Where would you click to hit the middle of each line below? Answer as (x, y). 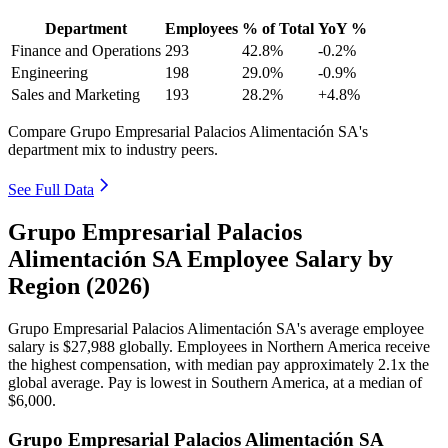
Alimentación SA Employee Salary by (200, 258)
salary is (35, 346)
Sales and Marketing (75, 95)
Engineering (49, 73)
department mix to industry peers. (113, 150)
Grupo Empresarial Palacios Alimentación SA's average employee (216, 328)
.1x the (407, 364)
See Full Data (51, 190)
